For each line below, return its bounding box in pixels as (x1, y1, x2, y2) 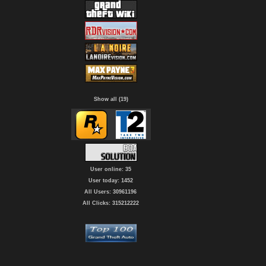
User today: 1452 (88, 178, 133, 183)
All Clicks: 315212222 (82, 200, 139, 206)
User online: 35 (90, 166, 131, 172)
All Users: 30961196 (84, 189, 137, 195)
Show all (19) (93, 96, 128, 102)
